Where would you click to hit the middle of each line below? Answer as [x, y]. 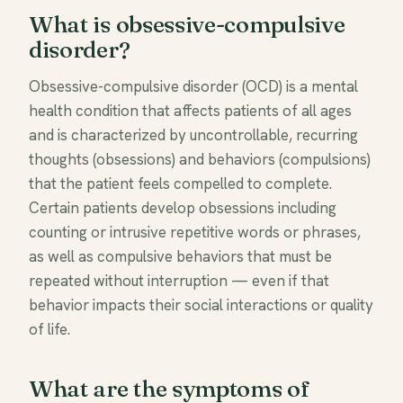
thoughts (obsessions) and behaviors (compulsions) [200, 159]
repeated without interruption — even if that [179, 281]
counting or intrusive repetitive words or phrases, [195, 232]
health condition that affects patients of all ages [190, 111]
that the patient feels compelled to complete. [180, 184]
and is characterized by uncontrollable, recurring [193, 135]
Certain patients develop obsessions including [183, 208]
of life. [49, 329]
